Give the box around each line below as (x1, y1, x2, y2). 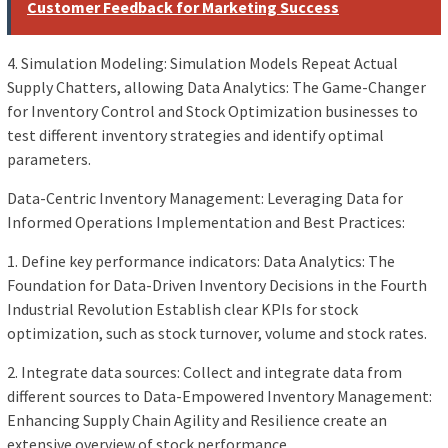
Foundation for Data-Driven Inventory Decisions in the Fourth (7, 275, 427, 296)
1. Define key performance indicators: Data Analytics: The (7, 251, 395, 272)
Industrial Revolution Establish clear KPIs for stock (7, 299, 358, 320)
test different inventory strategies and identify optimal (7, 125, 384, 146)
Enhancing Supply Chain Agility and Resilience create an (7, 410, 387, 431)
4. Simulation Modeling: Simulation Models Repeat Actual (7, 53, 398, 74)
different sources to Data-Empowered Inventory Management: (7, 386, 432, 407)
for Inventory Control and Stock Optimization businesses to (7, 101, 418, 122)
